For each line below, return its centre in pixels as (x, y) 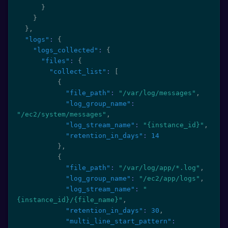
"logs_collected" (66, 50)
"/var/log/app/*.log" (159, 168)
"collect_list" (78, 72)
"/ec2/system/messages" (62, 114)
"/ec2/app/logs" (169, 178)
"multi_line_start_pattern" (119, 221)
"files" (55, 61)
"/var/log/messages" (157, 93)
